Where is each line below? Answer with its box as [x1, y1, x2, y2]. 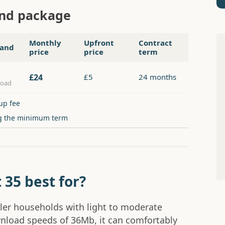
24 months [139, 72, 176, 82]
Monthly [29, 38, 61, 48]
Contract [139, 38, 172, 48]
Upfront [84, 38, 114, 48]
